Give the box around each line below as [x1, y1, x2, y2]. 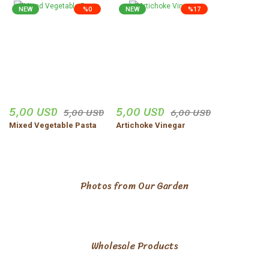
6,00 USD [171, 104, 211, 121]
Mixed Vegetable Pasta [9, 121, 97, 130]
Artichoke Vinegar [116, 121, 186, 130]
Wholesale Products [91, 237, 178, 255]
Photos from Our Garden [80, 177, 189, 195]
